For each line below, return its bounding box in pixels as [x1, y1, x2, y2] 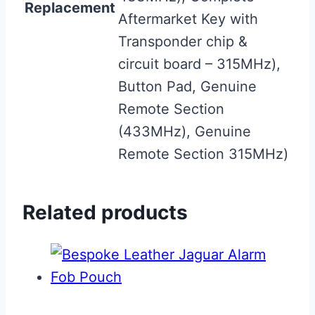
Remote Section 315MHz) [118, 145, 288, 162]
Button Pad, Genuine [118, 77, 257, 95]
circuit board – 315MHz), [118, 55, 281, 72]
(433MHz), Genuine [118, 122, 251, 140]
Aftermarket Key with [118, 10, 258, 27]
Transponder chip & [118, 32, 247, 50]
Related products [22, 200, 188, 225]
